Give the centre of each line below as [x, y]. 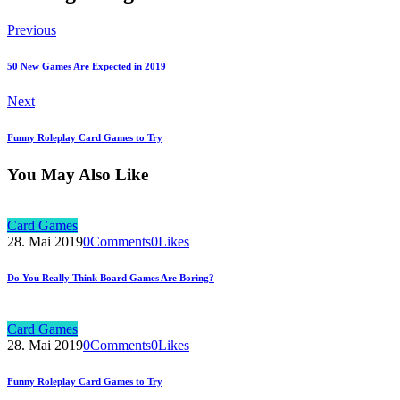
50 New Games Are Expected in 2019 [87, 67]
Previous [32, 30]
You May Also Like [78, 175]
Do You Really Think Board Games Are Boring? [111, 277]
